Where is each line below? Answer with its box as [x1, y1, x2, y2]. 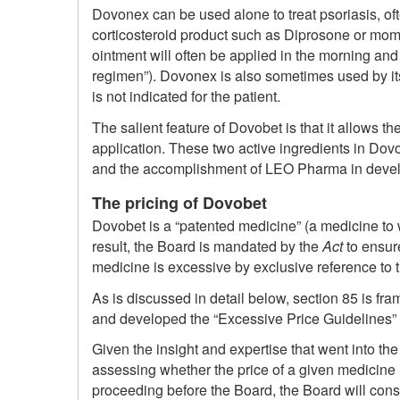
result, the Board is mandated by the [92, 236, 322, 257]
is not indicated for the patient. [92, 86, 280, 107]
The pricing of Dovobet [92, 190, 267, 214]
